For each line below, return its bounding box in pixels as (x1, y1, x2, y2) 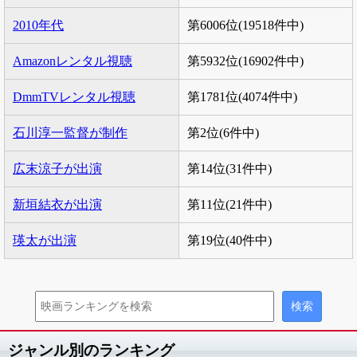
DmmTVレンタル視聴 (13, 90, 135, 104)
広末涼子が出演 (13, 162, 102, 175)
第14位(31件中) (187, 162, 272, 175)
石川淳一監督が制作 (13, 126, 127, 139)
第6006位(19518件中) (187, 18, 304, 32)
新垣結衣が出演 (13, 198, 102, 211)
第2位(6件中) (187, 126, 259, 139)
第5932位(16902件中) (187, 54, 304, 68)
